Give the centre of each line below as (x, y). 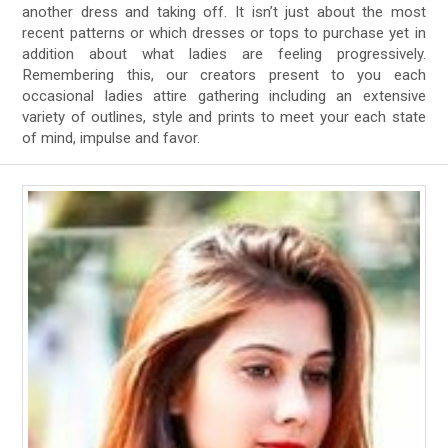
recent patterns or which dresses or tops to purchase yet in (224, 33)
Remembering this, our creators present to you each (224, 75)
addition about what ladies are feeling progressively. (224, 54)
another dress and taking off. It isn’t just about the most (224, 12)
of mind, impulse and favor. (111, 138)
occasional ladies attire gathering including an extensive (224, 96)
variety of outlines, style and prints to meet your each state (224, 117)
